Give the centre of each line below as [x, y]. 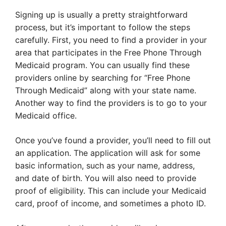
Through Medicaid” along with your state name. [106, 91]
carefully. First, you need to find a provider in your [111, 40]
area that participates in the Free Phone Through [108, 53]
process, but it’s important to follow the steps [103, 27]
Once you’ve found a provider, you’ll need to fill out [113, 140]
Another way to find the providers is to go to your [111, 103]
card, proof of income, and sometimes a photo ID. [110, 204]
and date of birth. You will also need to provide [106, 178]
